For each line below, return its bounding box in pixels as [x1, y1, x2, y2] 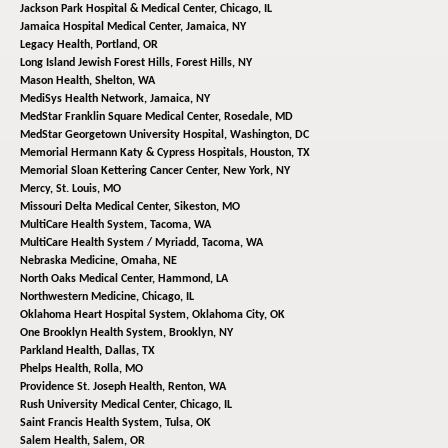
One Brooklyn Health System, [20, 327, 169, 340]
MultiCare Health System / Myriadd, [20, 237, 202, 250]
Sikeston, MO [174, 201, 240, 214]
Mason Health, [20, 75, 95, 88]
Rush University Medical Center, [20, 399, 180, 412]
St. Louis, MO [56, 183, 121, 196]
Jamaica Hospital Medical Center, [20, 21, 186, 34]
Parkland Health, [20, 345, 105, 358]
